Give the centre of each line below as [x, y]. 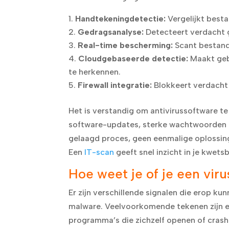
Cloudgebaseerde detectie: [133, 58]
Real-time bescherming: [125, 45]
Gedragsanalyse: [111, 32]
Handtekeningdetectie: [121, 18]
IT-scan [99, 152]
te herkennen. [95, 72]
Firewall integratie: [115, 85]
